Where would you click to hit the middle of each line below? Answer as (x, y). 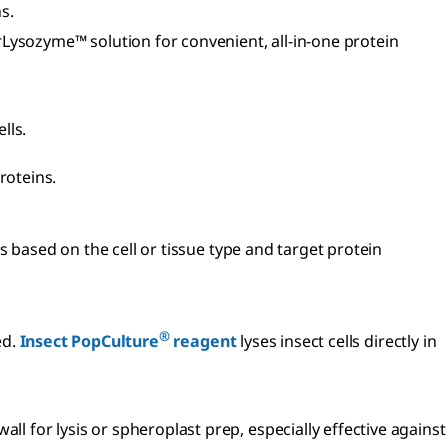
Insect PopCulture (89, 341)
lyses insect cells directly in (336, 341)
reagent (203, 341)
